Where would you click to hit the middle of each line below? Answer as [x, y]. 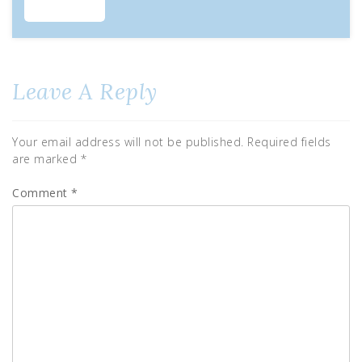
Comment [42, 192]
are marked [46, 158]
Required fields [289, 141]
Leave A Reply [85, 91]
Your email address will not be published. [128, 141]
